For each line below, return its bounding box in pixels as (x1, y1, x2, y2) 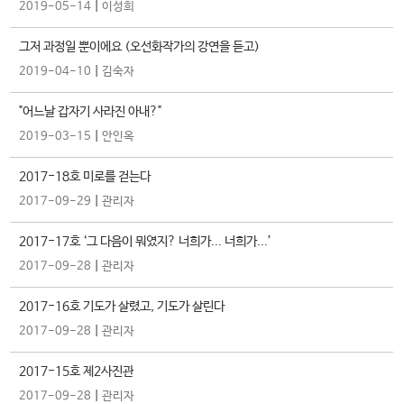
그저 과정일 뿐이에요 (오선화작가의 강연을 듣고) (19, 40, 261, 55)
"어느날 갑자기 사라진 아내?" (19, 105, 162, 120)
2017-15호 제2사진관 (19, 364, 134, 380)
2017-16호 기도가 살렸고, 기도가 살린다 (19, 299, 225, 315)
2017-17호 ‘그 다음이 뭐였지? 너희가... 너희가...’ (19, 234, 272, 250)
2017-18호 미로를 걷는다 (19, 170, 151, 185)
